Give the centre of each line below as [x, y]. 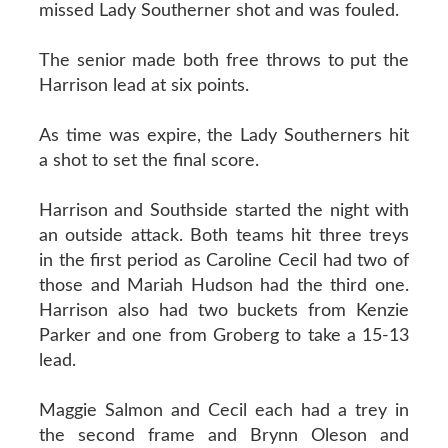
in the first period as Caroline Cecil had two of [224, 260]
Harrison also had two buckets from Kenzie [224, 310]
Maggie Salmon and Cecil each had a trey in [224, 410]
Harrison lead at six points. [143, 85]
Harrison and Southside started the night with [224, 210]
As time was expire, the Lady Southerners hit [224, 135]
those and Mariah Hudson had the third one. [224, 285]
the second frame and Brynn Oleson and [224, 435]
